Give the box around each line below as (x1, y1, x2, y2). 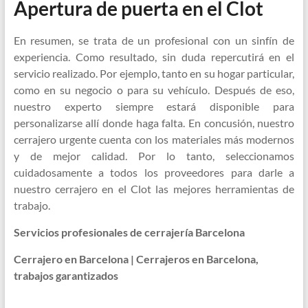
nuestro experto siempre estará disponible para (13, 100, 295, 113)
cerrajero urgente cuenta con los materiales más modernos (13, 133, 295, 146)
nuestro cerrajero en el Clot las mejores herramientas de (13, 182, 295, 196)
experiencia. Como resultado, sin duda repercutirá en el (13, 50, 295, 64)
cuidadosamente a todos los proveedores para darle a (13, 166, 295, 179)
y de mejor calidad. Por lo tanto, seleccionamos (13, 149, 295, 163)
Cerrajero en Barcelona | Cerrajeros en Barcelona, (13, 252, 258, 266)
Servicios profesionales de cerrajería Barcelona (13, 225, 245, 239)
